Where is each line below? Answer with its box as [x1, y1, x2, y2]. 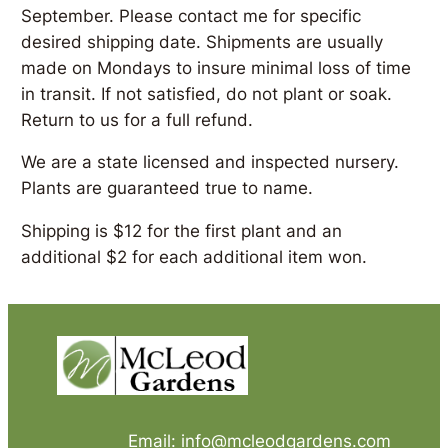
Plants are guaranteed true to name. [21, 178, 314, 199]
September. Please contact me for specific [21, 5, 362, 26]
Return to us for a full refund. [21, 109, 254, 130]
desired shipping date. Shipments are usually [21, 31, 384, 52]
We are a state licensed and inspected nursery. [21, 152, 400, 173]
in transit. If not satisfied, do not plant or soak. [21, 83, 393, 104]
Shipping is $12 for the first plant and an [21, 221, 343, 242]
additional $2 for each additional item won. [21, 247, 368, 268]
